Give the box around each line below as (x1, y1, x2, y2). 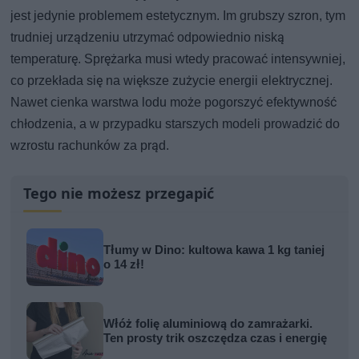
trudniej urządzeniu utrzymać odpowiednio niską (10, 30, 285, 46)
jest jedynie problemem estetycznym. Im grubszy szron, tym (10, 8, 346, 24)
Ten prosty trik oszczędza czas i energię (103, 331, 328, 346)
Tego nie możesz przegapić (23, 184, 215, 204)
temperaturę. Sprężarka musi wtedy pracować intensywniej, (10, 51, 346, 67)
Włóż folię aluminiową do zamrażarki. (103, 317, 313, 332)
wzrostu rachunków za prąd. (10, 138, 170, 154)
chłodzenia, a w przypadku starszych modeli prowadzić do (10, 116, 341, 132)
